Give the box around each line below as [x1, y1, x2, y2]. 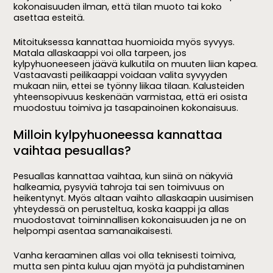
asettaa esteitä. [13, 12, 85, 24]
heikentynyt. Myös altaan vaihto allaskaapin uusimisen [13, 191, 254, 204]
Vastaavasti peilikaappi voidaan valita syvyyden [13, 69, 228, 82]
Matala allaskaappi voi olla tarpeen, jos [13, 47, 187, 60]
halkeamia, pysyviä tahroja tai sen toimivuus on [13, 180, 225, 193]
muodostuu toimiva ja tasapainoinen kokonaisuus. [13, 102, 239, 115]
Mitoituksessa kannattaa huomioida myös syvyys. [13, 36, 235, 49]
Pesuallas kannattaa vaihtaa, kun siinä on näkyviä [13, 169, 233, 182]
